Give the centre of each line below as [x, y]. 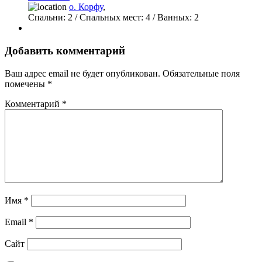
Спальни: [47, 18]
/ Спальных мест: [108, 18]
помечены [26, 84]
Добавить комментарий [65, 51]
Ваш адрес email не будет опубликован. [82, 73]
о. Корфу [86, 7]
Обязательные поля [201, 73]
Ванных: [173, 18]
